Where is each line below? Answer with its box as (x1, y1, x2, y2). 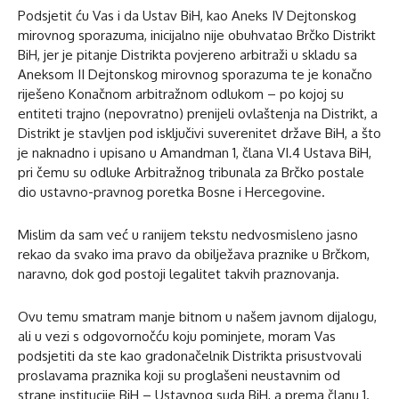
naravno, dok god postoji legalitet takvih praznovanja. (18, 265, 339, 282)
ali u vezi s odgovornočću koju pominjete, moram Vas (18, 327, 336, 345)
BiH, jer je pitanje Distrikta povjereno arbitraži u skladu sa (18, 45, 357, 63)
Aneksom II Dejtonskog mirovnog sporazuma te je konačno (18, 65, 372, 83)
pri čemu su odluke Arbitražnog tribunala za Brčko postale (18, 163, 364, 181)
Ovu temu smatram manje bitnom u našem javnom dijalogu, (18, 307, 377, 325)
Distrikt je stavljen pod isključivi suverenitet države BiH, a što (18, 124, 381, 142)
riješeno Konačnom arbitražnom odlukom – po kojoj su (18, 85, 344, 102)
